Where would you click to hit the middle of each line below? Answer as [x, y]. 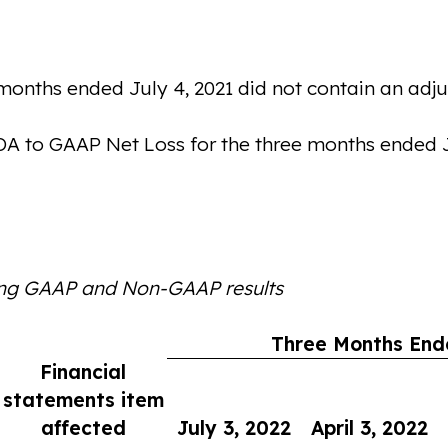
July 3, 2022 [233, 428]
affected [83, 428]
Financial [83, 372]
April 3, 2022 [369, 428]
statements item [83, 400]
